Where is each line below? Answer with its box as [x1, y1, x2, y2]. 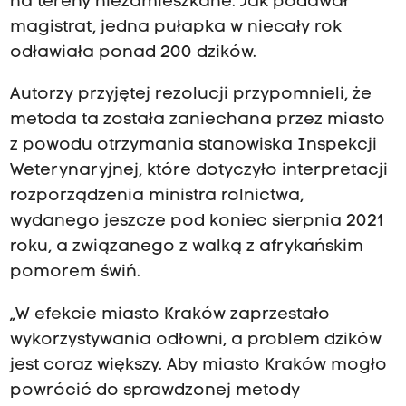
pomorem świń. [9, 264, 140, 282]
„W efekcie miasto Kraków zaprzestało [9, 305, 330, 324]
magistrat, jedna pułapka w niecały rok [9, 19, 342, 37]
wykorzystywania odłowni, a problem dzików [9, 331, 382, 349]
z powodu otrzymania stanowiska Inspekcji [9, 137, 377, 155]
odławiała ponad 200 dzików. [9, 44, 256, 63]
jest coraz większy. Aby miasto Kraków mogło [9, 356, 387, 374]
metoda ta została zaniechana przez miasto [9, 111, 385, 130]
